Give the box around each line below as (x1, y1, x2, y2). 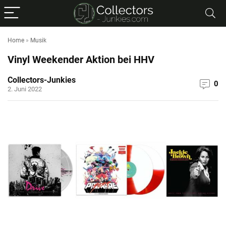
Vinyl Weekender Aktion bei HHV (8, 53, 154, 66)
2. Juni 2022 (8, 85, 42, 93)
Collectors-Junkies (8, 75, 76, 85)
